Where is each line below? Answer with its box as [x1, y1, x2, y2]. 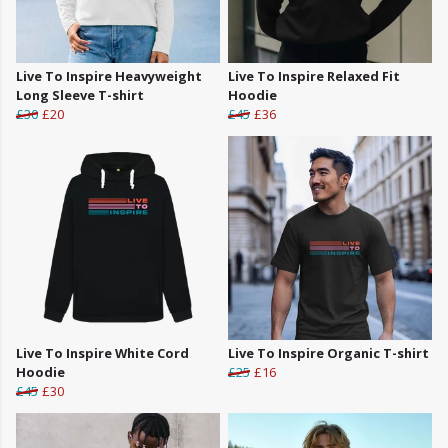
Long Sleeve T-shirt [16, 86, 144, 105]
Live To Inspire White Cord [16, 344, 189, 363]
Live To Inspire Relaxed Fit [228, 67, 400, 86]
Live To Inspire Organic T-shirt [228, 344, 429, 363]
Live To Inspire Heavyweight [16, 67, 202, 86]
